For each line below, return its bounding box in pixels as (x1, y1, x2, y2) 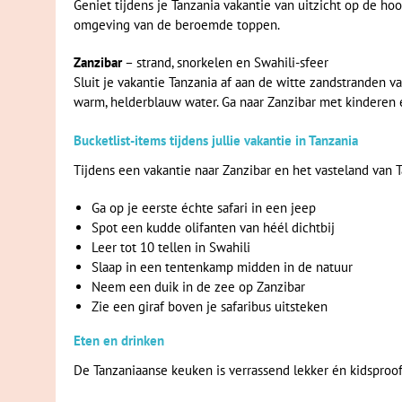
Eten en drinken (74, 332, 164, 349)
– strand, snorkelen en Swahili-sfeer (122, 54, 328, 71)
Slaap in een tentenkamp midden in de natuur (92, 258, 353, 275)
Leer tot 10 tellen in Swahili (92, 239, 250, 256)
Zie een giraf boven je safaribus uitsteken (92, 298, 328, 315)
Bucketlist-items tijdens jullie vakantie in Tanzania (74, 132, 358, 149)
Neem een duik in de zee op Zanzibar (92, 278, 305, 295)
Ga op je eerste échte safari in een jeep (92, 199, 316, 216)
